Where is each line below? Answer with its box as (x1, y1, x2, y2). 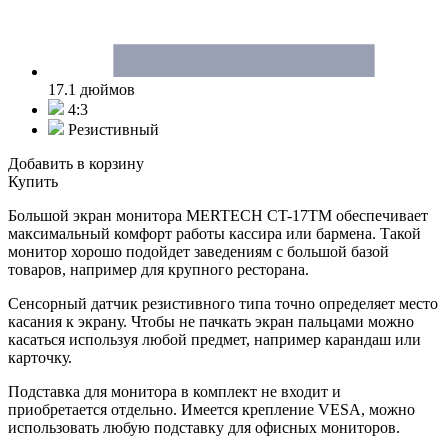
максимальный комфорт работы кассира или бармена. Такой (8, 224, 421, 242)
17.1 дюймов (48, 80, 135, 98)
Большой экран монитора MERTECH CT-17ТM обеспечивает (8, 206, 428, 224)
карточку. (8, 348, 72, 366)
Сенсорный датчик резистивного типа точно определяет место (8, 294, 438, 312)
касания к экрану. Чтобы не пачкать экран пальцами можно (8, 312, 414, 330)
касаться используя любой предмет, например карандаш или (8, 330, 421, 348)
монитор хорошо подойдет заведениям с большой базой (8, 242, 389, 260)
